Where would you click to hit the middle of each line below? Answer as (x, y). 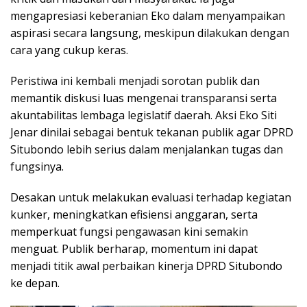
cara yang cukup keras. (69, 50)
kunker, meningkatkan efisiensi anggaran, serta (134, 215)
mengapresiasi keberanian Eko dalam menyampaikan (148, 16)
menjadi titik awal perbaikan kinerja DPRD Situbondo (146, 266)
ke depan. (35, 283)
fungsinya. (37, 167)
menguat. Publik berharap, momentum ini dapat (134, 249)
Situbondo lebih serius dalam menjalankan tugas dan (147, 150)
